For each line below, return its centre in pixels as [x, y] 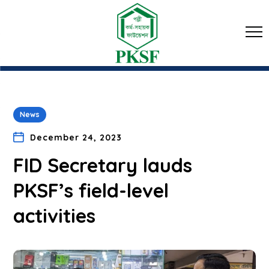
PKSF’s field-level [91, 190]
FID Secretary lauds [103, 165]
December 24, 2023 [76, 138]
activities [71, 216]
